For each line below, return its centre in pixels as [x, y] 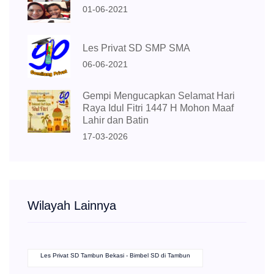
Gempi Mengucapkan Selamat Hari [159, 96]
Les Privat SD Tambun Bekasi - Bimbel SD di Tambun [115, 256]
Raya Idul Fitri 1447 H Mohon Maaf [158, 108]
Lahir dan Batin [116, 120]
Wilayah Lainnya [72, 206]
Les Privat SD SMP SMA [136, 48]
